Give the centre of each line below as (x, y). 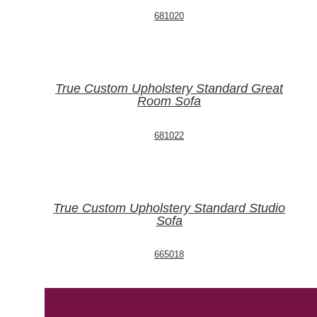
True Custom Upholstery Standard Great (169, 88)
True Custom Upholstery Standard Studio (169, 208)
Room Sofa (169, 101)
